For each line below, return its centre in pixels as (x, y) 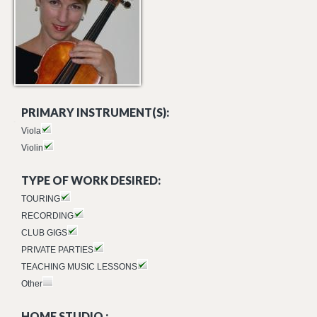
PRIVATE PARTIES (57, 250)
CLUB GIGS (44, 233)
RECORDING (47, 216)
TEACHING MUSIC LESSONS (79, 267)
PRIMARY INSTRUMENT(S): (95, 112)
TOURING (41, 199)
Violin (32, 148)
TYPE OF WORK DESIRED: (91, 180)
